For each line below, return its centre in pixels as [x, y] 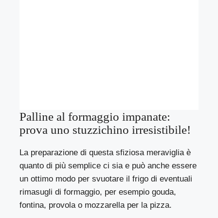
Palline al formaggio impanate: [95, 117]
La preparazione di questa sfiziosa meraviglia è [105, 153]
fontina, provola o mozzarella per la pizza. [96, 205]
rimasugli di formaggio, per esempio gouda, [98, 192]
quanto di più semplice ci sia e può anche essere [108, 166]
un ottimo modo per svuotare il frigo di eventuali [106, 179]
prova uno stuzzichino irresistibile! [105, 130]
